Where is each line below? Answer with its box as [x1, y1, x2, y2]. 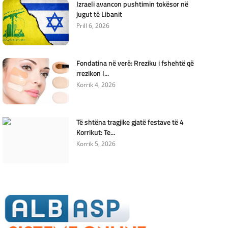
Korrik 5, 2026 [76, 139, 116, 148]
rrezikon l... [76, 68, 109, 78]
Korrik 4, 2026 [76, 80, 116, 89]
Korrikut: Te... [76, 127, 115, 137]
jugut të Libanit [76, 9, 122, 19]
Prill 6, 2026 [76, 21, 109, 30]
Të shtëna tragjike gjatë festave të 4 [76, 117, 184, 127]
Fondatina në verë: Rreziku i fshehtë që [76, 58, 194, 68]
